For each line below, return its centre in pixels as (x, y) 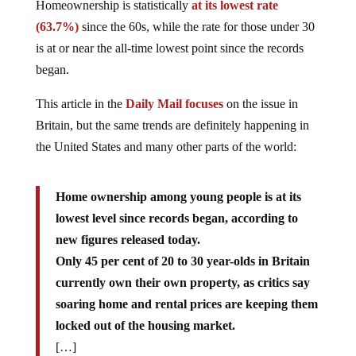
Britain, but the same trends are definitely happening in (172, 125)
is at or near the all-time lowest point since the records (169, 48)
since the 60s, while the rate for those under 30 (196, 26)
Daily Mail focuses (174, 103)
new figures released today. (128, 239)
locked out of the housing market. (145, 325)
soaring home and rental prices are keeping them (186, 304)
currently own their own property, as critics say (182, 282)
